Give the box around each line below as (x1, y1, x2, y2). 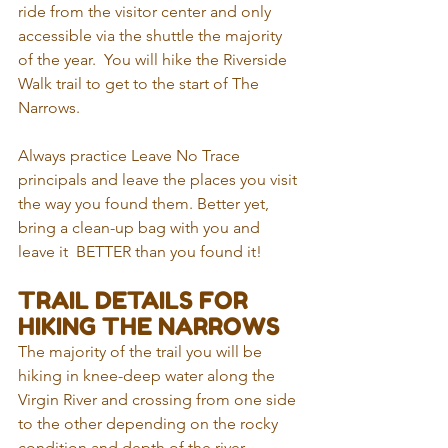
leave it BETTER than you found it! (18, 242, 262, 261)
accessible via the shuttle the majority (18, 26, 286, 45)
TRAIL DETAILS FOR (18, 286, 254, 315)
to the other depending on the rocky (18, 414, 282, 433)
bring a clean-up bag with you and (18, 218, 264, 237)
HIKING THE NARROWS (18, 312, 280, 341)
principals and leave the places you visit (18, 170, 301, 189)
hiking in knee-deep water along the (18, 366, 279, 385)
